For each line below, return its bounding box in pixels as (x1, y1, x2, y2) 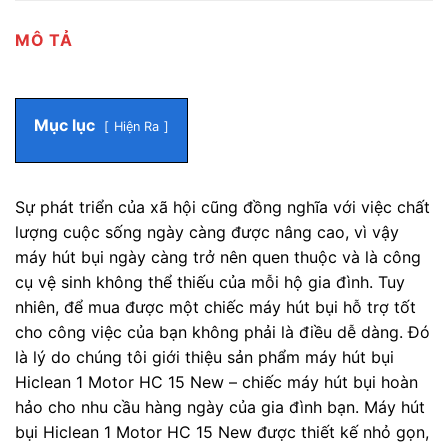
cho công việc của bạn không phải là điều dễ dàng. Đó (15, 322, 430, 343)
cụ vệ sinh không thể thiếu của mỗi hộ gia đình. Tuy (15, 272, 405, 293)
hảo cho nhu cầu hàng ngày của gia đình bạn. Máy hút (15, 397, 425, 418)
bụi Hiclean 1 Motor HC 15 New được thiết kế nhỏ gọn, (15, 422, 429, 443)
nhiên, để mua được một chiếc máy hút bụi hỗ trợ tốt (15, 297, 416, 318)
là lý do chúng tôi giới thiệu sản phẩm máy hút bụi (15, 347, 394, 368)
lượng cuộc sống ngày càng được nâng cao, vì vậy (15, 222, 399, 243)
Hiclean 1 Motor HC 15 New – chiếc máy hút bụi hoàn (15, 372, 418, 393)
